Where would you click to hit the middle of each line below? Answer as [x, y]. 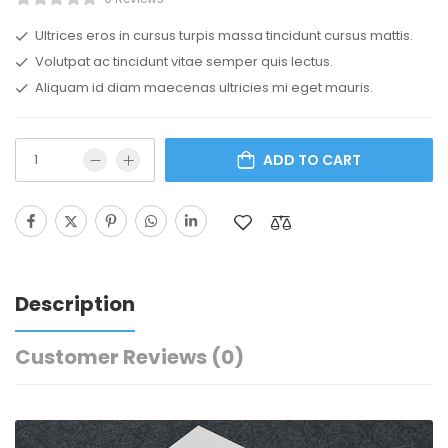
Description [75, 303]
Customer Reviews [113, 356]
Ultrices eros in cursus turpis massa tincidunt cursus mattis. [224, 35]
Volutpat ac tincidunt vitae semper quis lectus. [184, 61]
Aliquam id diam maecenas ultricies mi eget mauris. [204, 87]
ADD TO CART [312, 159]
